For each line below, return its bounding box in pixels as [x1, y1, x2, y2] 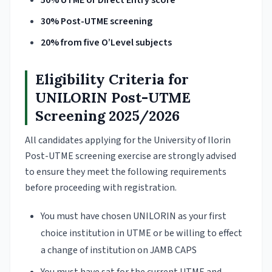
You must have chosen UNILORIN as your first [40, 209, 226, 223]
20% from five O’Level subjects [40, 36, 172, 50]
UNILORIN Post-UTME [35, 89, 191, 107]
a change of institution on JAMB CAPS [40, 243, 197, 257]
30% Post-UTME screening [40, 15, 152, 29]
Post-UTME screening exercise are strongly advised [25, 149, 236, 163]
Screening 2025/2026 [35, 107, 180, 125]
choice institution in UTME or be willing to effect [40, 226, 242, 240]
